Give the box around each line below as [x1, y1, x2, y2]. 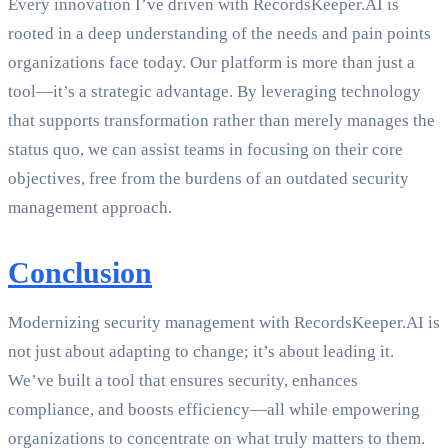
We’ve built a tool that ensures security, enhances [8, 371, 358, 391]
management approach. [8, 198, 172, 218]
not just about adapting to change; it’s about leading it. [8, 342, 394, 362]
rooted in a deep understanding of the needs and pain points [8, 24, 431, 44]
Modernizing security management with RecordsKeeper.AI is [8, 313, 440, 333]
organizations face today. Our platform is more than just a [8, 53, 415, 73]
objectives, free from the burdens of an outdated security [8, 169, 409, 189]
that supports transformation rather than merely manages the [8, 111, 435, 131]
